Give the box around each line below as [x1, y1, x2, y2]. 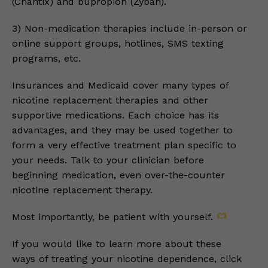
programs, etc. [12, 53, 81, 64]
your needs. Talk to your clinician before [12, 154, 204, 166]
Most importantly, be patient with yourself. [12, 211, 217, 223]
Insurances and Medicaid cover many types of [12, 80, 229, 91]
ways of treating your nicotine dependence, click [12, 253, 242, 264]
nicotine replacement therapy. [12, 184, 153, 196]
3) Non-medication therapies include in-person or [12, 23, 247, 34]
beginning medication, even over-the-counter [12, 169, 225, 181]
